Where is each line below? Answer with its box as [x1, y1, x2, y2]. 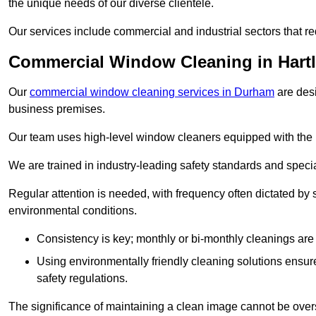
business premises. [8, 103, 105, 116]
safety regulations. [37, 272, 128, 285]
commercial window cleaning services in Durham [30, 86, 274, 99]
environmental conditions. [8, 205, 137, 217]
